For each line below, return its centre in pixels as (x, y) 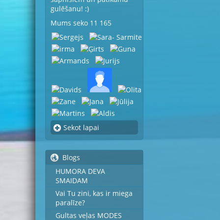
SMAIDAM (72, 180)
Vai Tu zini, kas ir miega (94, 193)
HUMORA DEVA (80, 171)
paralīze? (70, 203)
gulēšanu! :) (70, 9)
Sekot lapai (81, 127)
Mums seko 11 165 (81, 23)
